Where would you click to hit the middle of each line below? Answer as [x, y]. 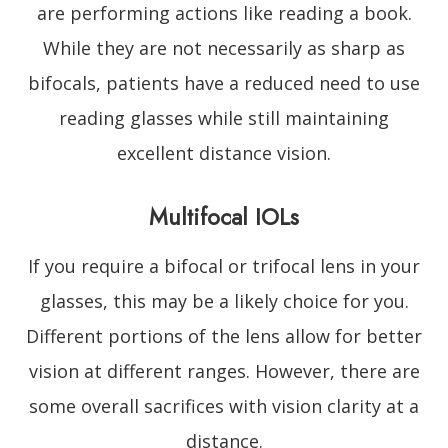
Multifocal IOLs [224, 216]
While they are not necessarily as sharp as [224, 47]
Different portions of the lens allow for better [224, 335]
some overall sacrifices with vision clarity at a [224, 405]
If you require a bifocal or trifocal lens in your [224, 265]
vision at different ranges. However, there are [224, 370]
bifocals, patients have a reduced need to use [224, 82]
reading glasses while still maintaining [224, 117]
